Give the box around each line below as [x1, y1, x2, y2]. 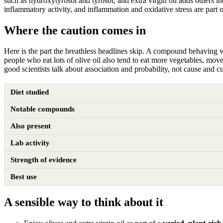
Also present [10, 122, 51, 130]
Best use [10, 173, 37, 181]
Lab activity [10, 139, 50, 147]
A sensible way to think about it [4, 196, 163, 209]
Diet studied [10, 88, 49, 97]
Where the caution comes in [4, 23, 146, 37]
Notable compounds [10, 105, 75, 113]
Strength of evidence [10, 156, 77, 164]
